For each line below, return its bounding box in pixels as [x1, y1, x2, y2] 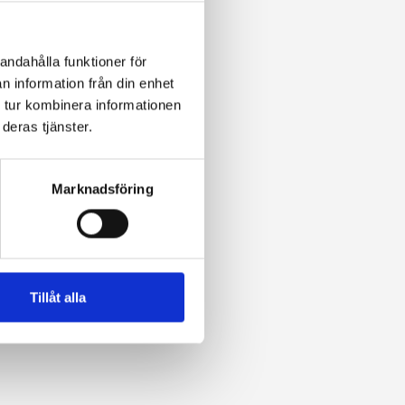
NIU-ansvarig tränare [17, 38, 185, 65]
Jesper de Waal [17, 15, 148, 42]
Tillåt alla [29, 289, 86, 306]
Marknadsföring [52, 181, 154, 197]
